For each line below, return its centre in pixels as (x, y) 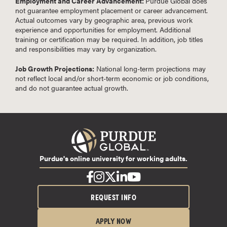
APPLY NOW (113, 220)
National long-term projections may (150, 68)
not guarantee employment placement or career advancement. (111, 10)
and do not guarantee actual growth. (72, 87)
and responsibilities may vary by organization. (86, 48)
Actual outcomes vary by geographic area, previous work (104, 20)
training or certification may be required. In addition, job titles (109, 39)
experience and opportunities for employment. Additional (103, 29)
